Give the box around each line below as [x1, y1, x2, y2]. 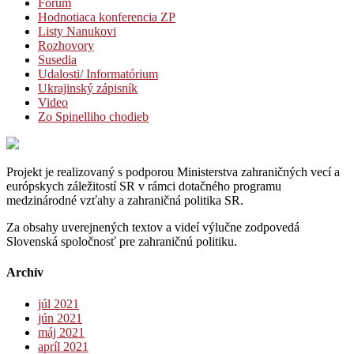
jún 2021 [38, 311, 82, 325]
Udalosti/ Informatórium [38, 66, 158, 81]
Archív [6, 265, 43, 280]
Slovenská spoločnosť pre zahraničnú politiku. [6, 234, 237, 248]
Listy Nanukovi [38, 24, 116, 38]
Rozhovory [38, 38, 94, 52]
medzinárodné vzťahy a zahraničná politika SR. [6, 193, 243, 207]
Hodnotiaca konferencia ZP [38, 9, 175, 24]
